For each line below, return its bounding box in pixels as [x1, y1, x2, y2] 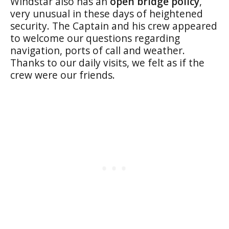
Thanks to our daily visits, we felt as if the [10, 55, 204, 70]
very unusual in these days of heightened [10, 6, 203, 20]
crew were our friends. [10, 67, 115, 82]
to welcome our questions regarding [10, 31, 180, 45]
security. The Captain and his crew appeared [10, 18, 217, 33]
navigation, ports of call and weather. [10, 43, 185, 57]
